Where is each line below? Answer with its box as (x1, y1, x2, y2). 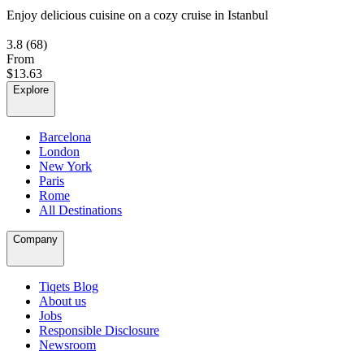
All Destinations (39, 203, 122, 218)
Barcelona (39, 130, 91, 145)
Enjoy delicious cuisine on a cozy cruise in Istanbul (6, 8, 268, 23)
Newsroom (39, 338, 96, 353)
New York (39, 159, 92, 174)
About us (39, 294, 86, 309)
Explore (13, 84, 49, 97)
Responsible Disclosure (39, 323, 159, 338)
